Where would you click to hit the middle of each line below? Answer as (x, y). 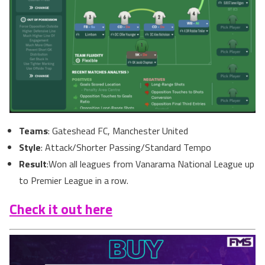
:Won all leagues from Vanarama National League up (151, 164)
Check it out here (61, 209)
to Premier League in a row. (74, 180)
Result (33, 164)
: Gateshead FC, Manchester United (118, 130)
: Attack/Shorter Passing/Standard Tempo (126, 147)
